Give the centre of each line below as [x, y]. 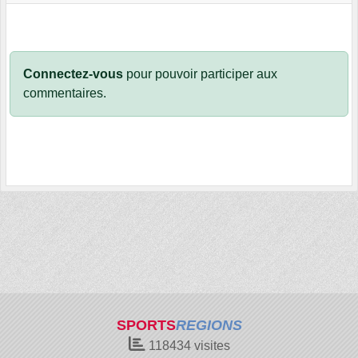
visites [210, 346]
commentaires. [65, 93]
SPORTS [146, 325]
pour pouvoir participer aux [200, 74]
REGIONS [209, 325]
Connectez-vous [73, 74]
